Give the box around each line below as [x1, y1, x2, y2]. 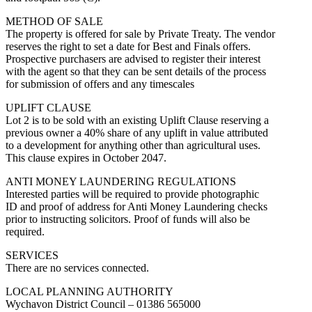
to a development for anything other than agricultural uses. [6, 139, 260, 151]
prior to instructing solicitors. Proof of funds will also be [6, 212, 250, 225]
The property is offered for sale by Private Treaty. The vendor [6, 27, 275, 40]
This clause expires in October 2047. [6, 151, 166, 164]
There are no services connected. [6, 261, 149, 274]
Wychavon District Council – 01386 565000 [6, 297, 201, 310]
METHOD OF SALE [6, 15, 103, 27]
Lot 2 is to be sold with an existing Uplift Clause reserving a [6, 114, 269, 126]
